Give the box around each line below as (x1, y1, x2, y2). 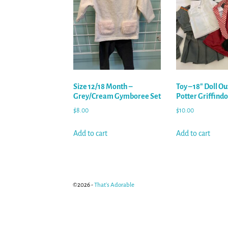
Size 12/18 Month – (73, 82, 132, 91)
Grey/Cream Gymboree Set (73, 92, 161, 100)
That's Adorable (94, 182, 134, 189)
